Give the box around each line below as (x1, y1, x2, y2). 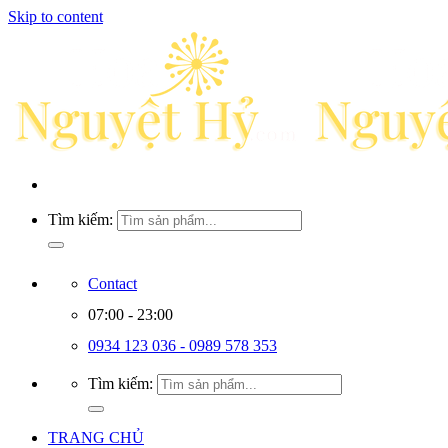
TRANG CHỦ (48, 429, 144, 446)
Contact (88, 275, 137, 292)
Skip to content (8, 8, 103, 25)
